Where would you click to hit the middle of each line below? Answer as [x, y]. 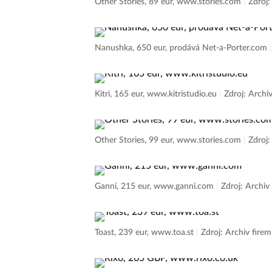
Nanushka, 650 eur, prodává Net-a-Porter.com [182, 48]
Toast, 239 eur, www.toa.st [145, 233]
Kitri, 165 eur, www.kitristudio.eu [157, 94]
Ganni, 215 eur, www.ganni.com [155, 186]
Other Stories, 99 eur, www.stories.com [169, 140]
